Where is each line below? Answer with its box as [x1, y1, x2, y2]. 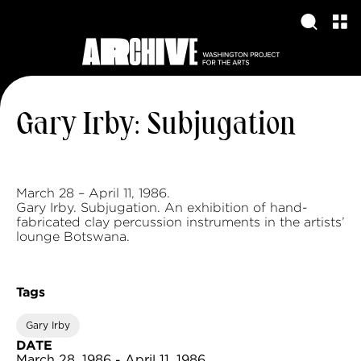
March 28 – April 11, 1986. [16, 186, 170, 200]
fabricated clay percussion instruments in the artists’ [16, 215, 345, 229]
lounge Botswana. [16, 230, 130, 243]
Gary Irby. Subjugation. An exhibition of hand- [16, 201, 308, 214]
